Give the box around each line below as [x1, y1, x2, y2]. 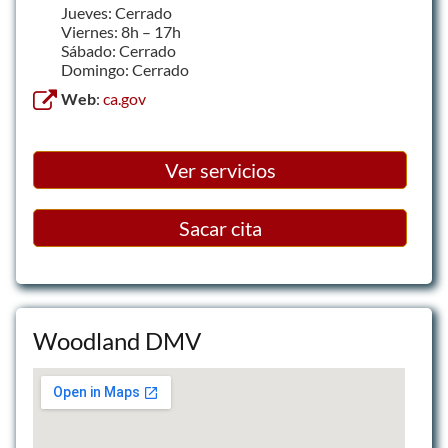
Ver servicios [164, 158, 276, 182]
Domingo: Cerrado [61, 60, 189, 79]
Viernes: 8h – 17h [61, 22, 181, 41]
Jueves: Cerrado [61, 3, 172, 22]
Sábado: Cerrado [61, 41, 176, 60]
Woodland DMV [33, 326, 201, 355]
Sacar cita [178, 216, 262, 240]
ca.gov [103, 89, 146, 108]
